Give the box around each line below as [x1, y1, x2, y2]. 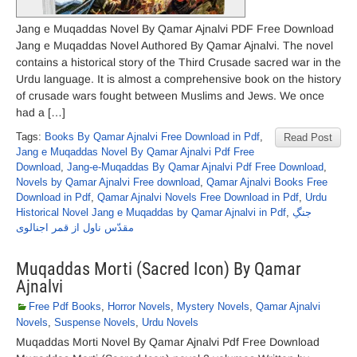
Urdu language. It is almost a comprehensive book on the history [16, 73, 341, 85]
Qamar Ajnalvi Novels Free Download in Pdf [97, 191, 299, 203]
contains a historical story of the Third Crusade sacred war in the [16, 56, 341, 69]
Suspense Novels [54, 316, 135, 328]
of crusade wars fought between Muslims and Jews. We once [16, 89, 324, 102]
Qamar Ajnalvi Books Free [206, 176, 328, 188]
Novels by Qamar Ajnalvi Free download [16, 176, 200, 188]
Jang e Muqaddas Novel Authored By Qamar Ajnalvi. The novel [16, 39, 333, 52]
